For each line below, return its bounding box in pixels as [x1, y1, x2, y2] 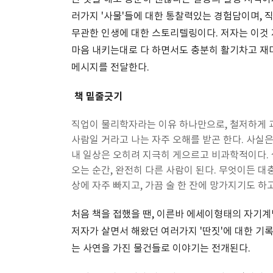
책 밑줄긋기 [74, 91, 122, 103]
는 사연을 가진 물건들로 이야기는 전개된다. [71, 243, 250, 254]
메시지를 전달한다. [71, 62, 149, 73]
